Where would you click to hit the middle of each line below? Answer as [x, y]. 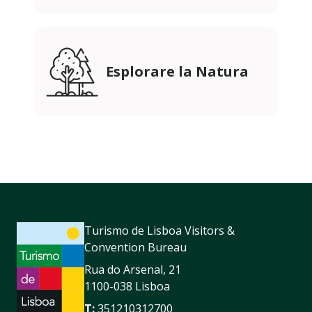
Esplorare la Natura [177, 72]
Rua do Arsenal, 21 [133, 270]
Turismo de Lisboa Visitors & [159, 231]
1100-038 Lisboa [127, 287]
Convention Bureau [135, 248]
